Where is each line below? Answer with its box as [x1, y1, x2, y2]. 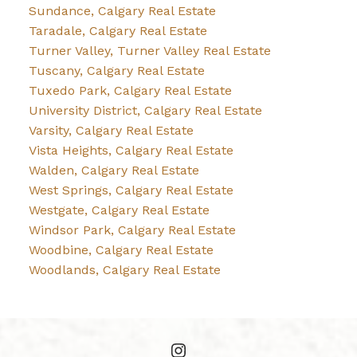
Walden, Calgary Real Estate [28, 163, 199, 178]
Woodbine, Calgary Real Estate [28, 242, 214, 258]
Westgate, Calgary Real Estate [28, 202, 210, 218]
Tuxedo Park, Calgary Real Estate [28, 83, 232, 99]
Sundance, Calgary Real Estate [28, 3, 216, 19]
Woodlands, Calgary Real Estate [28, 262, 221, 278]
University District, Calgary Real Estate [28, 103, 262, 119]
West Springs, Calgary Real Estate [28, 182, 233, 198]
